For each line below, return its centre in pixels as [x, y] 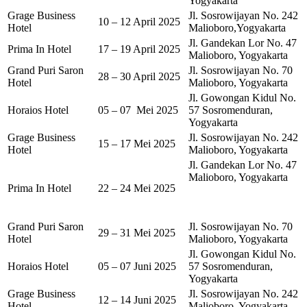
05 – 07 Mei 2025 [138, 110]
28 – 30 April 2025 [139, 76]
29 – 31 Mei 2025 [137, 232]
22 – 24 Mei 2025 [137, 188]
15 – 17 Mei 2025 [137, 143]
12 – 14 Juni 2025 [137, 299]
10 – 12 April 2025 [139, 21]
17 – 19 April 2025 [139, 49]
